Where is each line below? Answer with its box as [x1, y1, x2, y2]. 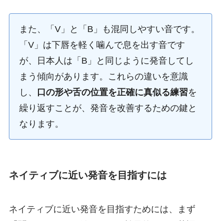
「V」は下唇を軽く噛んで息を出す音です [19, 39, 185, 50]
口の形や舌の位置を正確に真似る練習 [37, 87, 188, 97]
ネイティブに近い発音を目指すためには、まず [8, 204, 195, 215]
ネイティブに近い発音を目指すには [8, 169, 167, 181]
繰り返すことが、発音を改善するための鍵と [19, 103, 197, 113]
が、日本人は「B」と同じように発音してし [19, 55, 194, 66]
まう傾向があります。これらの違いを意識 [19, 71, 188, 81]
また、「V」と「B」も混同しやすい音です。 [19, 24, 200, 34]
